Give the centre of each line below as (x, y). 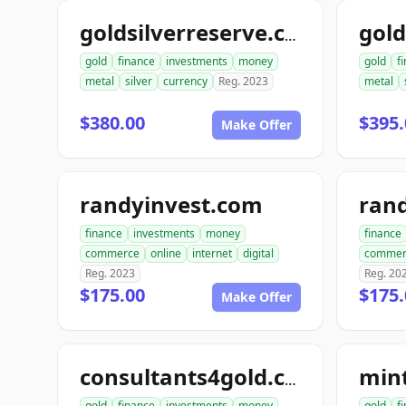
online (166, 253)
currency (185, 81)
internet (212, 253)
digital (258, 253)
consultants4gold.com (290, 380)
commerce (112, 253)
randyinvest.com (171, 204)
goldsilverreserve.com (290, 35)
